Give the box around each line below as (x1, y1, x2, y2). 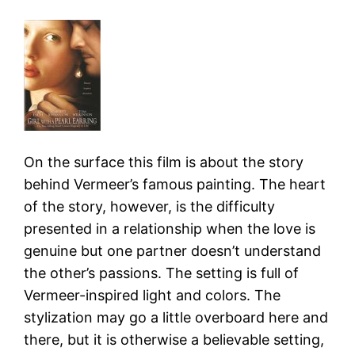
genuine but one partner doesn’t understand (24, 242, 322, 259)
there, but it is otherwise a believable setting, (24, 330, 325, 348)
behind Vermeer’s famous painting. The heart (24, 175, 326, 193)
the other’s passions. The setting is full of (24, 264, 300, 281)
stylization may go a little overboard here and (24, 308, 329, 326)
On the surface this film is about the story (24, 153, 304, 170)
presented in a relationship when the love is (24, 219, 316, 237)
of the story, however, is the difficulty (24, 197, 276, 215)
